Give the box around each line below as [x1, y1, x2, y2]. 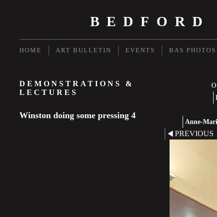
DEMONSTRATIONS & [19, 79, 134, 88]
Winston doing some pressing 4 [19, 110, 136, 120]
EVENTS [125, 46, 155, 54]
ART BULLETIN [56, 46, 111, 54]
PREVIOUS [175, 129, 214, 138]
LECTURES [19, 88, 78, 96]
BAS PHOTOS [169, 46, 216, 54]
